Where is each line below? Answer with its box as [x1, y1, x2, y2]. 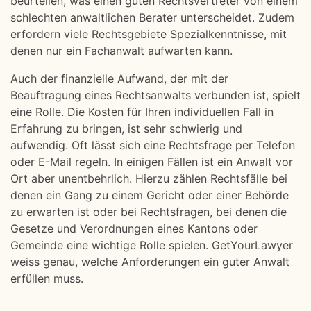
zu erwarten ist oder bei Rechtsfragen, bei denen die [10, 205, 287, 219]
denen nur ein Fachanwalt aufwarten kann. [10, 44, 233, 58]
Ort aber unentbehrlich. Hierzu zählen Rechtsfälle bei [10, 171, 287, 185]
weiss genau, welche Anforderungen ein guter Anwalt [10, 255, 289, 269]
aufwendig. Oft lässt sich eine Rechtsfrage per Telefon [10, 138, 295, 152]
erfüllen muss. [10, 271, 83, 285]
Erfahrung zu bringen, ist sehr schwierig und [10, 121, 242, 135]
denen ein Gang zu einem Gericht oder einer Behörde [10, 188, 289, 202]
